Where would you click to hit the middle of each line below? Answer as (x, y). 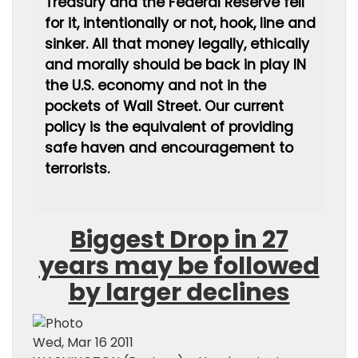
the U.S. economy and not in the (155, 86)
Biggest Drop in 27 (179, 240)
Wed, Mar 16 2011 (83, 342)
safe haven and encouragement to (169, 148)
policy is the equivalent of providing (169, 127)
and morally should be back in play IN (175, 65)
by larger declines (179, 292)
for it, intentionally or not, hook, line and (180, 23)
